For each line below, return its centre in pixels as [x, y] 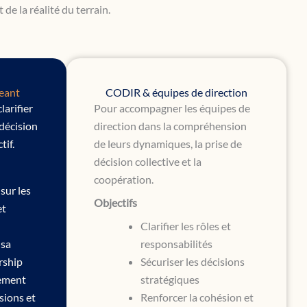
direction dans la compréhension [170, 125]
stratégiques [170, 279]
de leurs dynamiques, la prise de [168, 143]
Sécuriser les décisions [193, 261]
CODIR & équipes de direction [176, 92]
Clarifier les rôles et [186, 225]
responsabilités [176, 243]
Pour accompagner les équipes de [172, 108]
